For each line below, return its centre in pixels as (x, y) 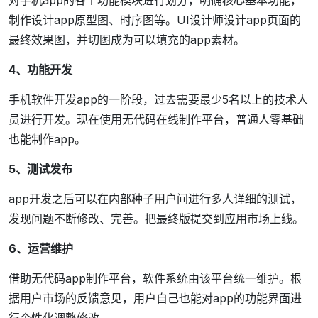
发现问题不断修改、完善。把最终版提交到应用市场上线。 (156, 219)
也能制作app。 (47, 139)
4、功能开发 (40, 70)
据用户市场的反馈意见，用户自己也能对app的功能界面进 (155, 298)
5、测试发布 (40, 169)
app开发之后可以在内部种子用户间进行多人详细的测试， (155, 199)
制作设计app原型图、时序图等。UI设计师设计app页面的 (155, 20)
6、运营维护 (41, 249)
